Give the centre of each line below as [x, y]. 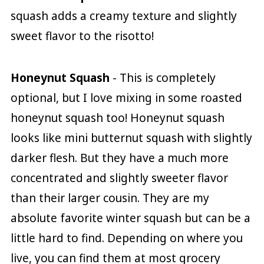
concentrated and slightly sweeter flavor [119, 178]
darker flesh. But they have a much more [119, 158]
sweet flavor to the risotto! [82, 36]
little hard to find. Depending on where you [126, 238]
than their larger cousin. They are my [110, 198]
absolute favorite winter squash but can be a [130, 218]
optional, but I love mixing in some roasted [126, 98]
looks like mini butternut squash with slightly [131, 138]
